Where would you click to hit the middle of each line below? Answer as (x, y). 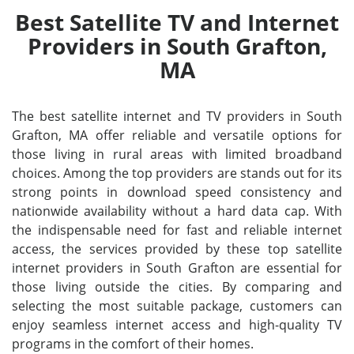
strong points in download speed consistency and (177, 192)
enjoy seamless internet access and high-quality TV (177, 325)
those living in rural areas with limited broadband (177, 154)
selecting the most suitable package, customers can (177, 306)
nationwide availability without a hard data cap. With (177, 211)
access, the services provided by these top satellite (177, 249)
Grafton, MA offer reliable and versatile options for (177, 135)
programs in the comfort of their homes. (133, 344)
